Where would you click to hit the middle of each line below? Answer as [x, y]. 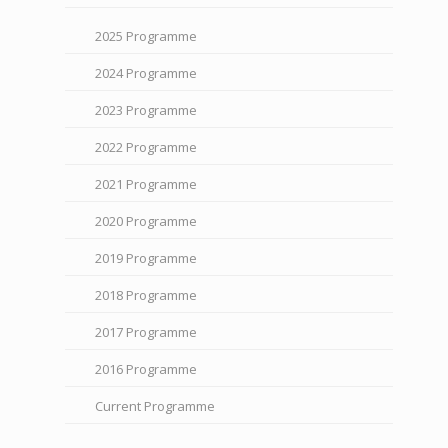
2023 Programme [146, 110]
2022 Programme [146, 147]
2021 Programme [146, 184]
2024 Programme [146, 73]
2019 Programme [146, 258]
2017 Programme [146, 332]
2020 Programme [146, 221]
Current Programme [155, 406]
